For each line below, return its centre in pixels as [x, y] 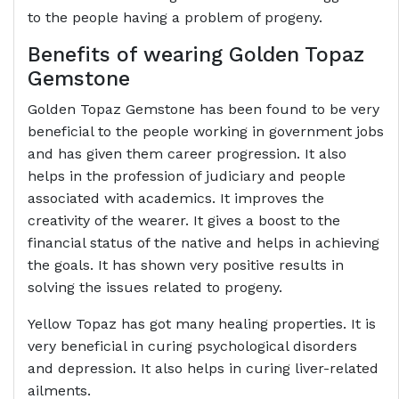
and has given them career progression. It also [187, 154]
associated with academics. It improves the [176, 199]
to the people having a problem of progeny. [175, 18]
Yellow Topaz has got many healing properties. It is [202, 324]
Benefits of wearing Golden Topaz [196, 55]
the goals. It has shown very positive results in [186, 265]
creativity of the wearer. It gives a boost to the [184, 221]
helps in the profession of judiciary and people [187, 176]
